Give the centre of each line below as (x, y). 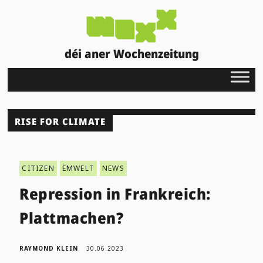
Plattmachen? (72, 218)
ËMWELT (78, 168)
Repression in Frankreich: (115, 193)
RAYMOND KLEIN (49, 248)
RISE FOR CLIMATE (60, 121)
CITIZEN (38, 168)
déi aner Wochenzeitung (131, 53)
